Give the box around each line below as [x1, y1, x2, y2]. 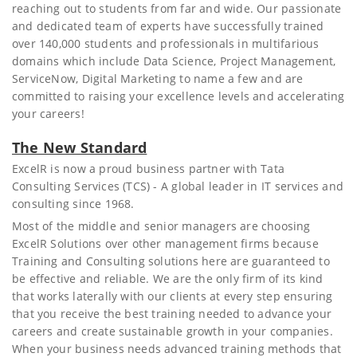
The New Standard [12, 138, 147, 158]
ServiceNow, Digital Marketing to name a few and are [12, 71, 304, 87]
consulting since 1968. [12, 196, 135, 212]
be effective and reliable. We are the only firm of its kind [12, 271, 324, 287]
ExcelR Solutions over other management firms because [12, 236, 319, 252]
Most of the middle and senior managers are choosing [12, 218, 311, 234]
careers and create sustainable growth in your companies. [12, 324, 333, 339]
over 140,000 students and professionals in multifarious [12, 36, 320, 52]
